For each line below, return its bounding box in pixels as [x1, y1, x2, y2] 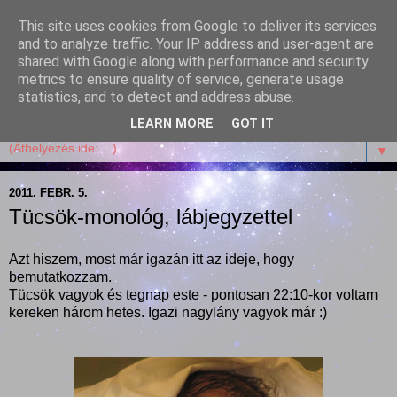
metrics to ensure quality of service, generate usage [18, 71, 344, 88]
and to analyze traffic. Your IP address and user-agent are [18, 35, 374, 52]
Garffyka [9, 35, 126, 69]
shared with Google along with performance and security [18, 53, 369, 70]
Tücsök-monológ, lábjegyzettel [9, 205, 292, 229]
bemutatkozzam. [9, 269, 112, 284]
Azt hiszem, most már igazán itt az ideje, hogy [9, 251, 294, 267]
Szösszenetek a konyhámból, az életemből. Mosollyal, [9, 81, 348, 96]
